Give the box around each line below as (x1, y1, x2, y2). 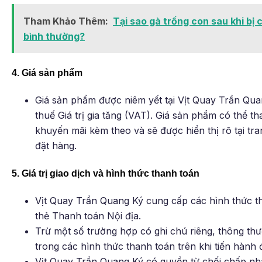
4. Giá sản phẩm (12, 67, 82, 78)
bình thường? (23, 30, 85, 42)
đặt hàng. (35, 140, 77, 152)
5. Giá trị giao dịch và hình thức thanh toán (12, 168, 199, 178)
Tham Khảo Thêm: (23, 15, 108, 27)
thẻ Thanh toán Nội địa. (35, 209, 141, 222)
